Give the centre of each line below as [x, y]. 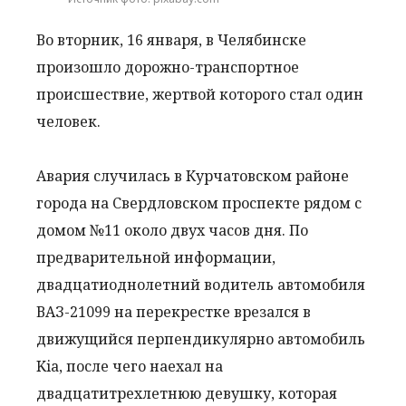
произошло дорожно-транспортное [168, 67]
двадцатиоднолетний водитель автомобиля [201, 285]
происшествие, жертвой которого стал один [200, 94]
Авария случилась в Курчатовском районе [193, 176]
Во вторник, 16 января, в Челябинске [171, 40]
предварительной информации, [156, 257]
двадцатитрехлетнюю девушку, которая [187, 393]
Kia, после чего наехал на [130, 366]
